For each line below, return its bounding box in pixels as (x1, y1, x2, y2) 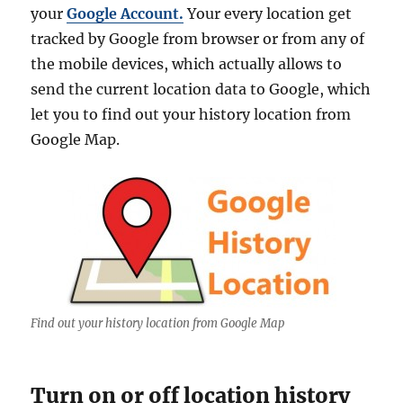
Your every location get (184, 4, 353, 23)
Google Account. (67, 4, 184, 23)
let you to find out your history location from (31, 105, 352, 124)
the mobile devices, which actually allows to (31, 55, 343, 74)
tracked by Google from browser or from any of (31, 30, 365, 49)
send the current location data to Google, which (31, 80, 372, 99)
